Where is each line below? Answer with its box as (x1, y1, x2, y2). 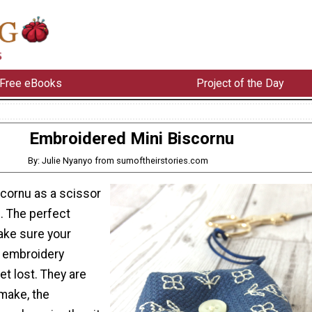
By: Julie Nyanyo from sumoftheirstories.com (28, 155, 209, 166)
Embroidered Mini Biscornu (29, 128, 234, 148)
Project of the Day (196, 76, 284, 90)
